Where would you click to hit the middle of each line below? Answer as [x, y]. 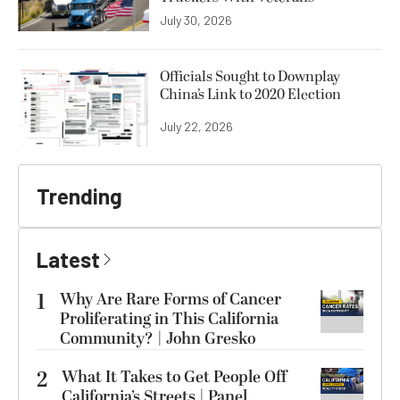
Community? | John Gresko [158, 338]
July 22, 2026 [196, 126]
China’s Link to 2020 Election [250, 94]
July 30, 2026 [196, 20]
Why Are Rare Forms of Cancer [171, 299]
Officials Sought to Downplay [250, 76]
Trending [79, 196]
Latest [68, 259]
